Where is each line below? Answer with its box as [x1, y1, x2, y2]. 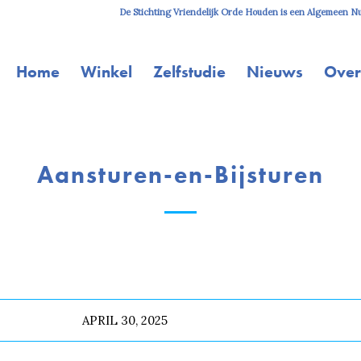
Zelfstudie [153, 61, 226, 82]
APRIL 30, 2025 [82, 313, 168, 329]
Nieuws [247, 61, 304, 82]
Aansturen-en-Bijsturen [37, 160, 324, 190]
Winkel [81, 61, 133, 82]
